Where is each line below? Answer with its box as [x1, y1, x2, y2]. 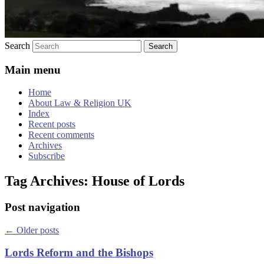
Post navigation [5, 201, 80, 214]
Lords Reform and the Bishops [5, 246, 153, 259]
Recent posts [28, 119, 75, 130]
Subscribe [28, 151, 65, 161]
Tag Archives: [5, 173, 92, 189]
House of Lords [92, 173, 184, 189]
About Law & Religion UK [28, 98, 131, 108]
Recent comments [28, 130, 94, 140]
